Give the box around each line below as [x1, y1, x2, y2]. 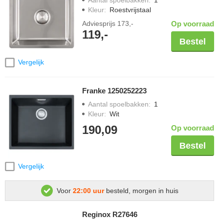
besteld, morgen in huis [104, 187, 178, 195]
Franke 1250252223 [82, 86, 147, 95]
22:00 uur [72, 187, 104, 195]
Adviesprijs [82, 20, 117, 28]
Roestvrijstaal [109, 6, 151, 14]
